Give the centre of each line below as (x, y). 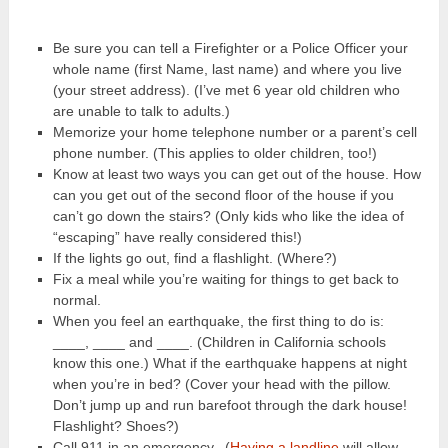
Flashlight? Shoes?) (115, 425)
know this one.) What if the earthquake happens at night (229, 362)
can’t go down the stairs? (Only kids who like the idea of (228, 215)
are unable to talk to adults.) (141, 110)
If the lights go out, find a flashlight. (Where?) (194, 257)
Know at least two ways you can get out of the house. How (236, 173)
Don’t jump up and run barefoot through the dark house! (229, 404)
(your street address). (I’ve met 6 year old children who (226, 89)
